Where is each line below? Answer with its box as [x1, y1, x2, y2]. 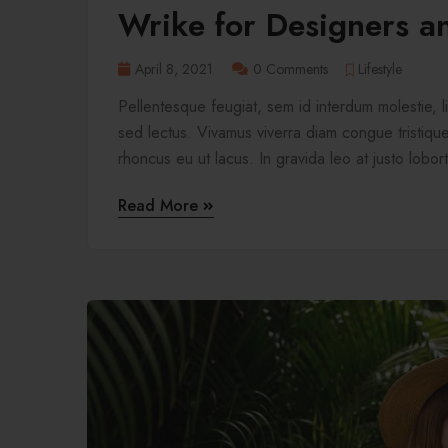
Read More [118, 193, 203, 217]
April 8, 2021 [135, 58, 213, 79]
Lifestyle [358, 58, 402, 79]
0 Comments [253, 58, 328, 79]
